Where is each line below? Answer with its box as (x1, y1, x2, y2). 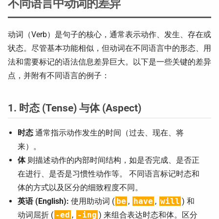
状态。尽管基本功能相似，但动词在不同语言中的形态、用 (8, 44, 211, 53)
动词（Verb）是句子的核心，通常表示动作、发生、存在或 (8, 30, 211, 39)
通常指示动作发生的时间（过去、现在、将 (33, 128, 184, 137)
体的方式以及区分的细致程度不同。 (18, 183, 143, 192)
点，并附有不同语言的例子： (8, 71, 109, 80)
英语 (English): (18, 197, 69, 206)
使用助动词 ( (69, 197, 114, 206)
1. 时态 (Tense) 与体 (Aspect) (8, 102, 141, 114)
